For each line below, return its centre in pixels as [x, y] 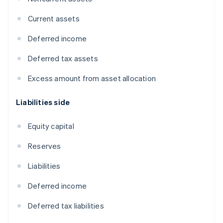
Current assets [54, 19]
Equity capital [51, 126]
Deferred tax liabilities [66, 206]
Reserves [45, 146]
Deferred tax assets [63, 58]
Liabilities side [43, 102]
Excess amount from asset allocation [92, 78]
